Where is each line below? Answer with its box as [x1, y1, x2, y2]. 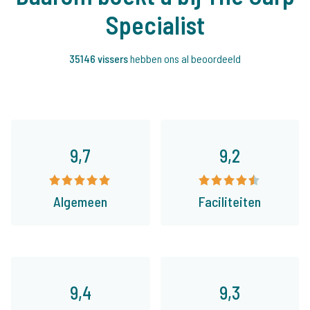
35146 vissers [69, 52, 130, 66]
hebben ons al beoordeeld [130, 52, 241, 66]
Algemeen [53, 193, 108, 210]
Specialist [105, 10, 205, 40]
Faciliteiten [198, 193, 261, 210]
